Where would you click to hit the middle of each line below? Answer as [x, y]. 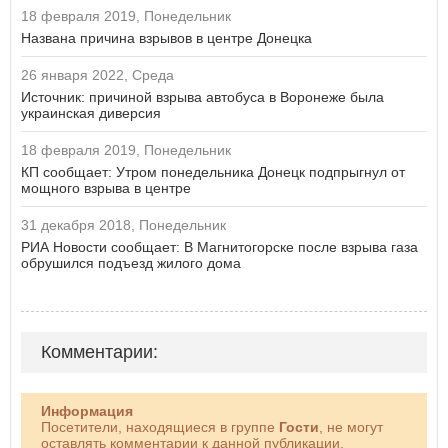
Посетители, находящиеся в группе [160, 427]
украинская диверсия [91, 113]
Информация [87, 411]
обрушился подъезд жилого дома [131, 263]
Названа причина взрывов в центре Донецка [166, 38]
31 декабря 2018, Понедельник [123, 225]
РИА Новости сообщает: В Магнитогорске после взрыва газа [219, 247]
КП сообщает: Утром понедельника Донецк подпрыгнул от [213, 172]
